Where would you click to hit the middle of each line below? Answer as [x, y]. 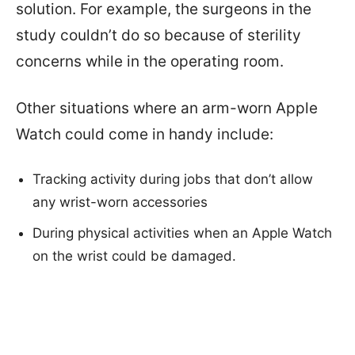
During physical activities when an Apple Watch [182, 233]
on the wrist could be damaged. [134, 256]
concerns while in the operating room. [150, 61]
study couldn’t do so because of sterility [158, 35]
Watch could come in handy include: [145, 134]
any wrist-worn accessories [120, 202]
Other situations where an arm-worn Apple [167, 108]
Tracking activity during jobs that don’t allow [173, 179]
